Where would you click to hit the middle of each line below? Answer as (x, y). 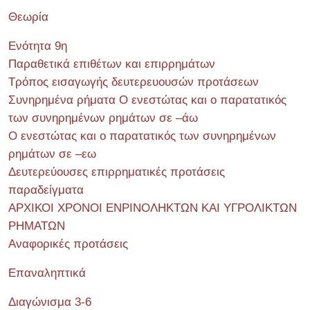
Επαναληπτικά (47, 273)
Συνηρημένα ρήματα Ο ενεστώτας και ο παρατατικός (147, 100)
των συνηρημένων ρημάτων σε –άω (103, 118)
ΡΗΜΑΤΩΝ (37, 226)
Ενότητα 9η (38, 46)
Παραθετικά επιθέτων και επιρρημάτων (112, 64)
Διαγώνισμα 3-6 (50, 302)
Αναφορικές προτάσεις (68, 244)
